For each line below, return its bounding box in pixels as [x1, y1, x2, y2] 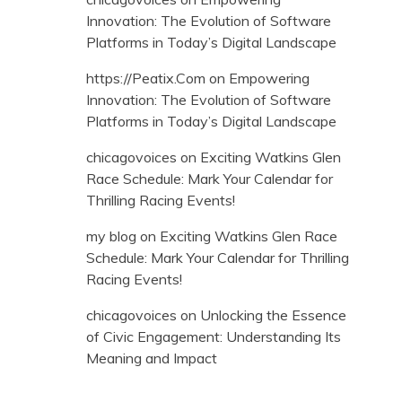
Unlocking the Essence [200, 305, 346, 324]
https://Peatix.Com [86, 68, 205, 87]
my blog [86, 226, 136, 245]
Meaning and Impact [86, 348, 217, 367]
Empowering [229, 68, 310, 87]
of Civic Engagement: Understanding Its [86, 327, 341, 345]
